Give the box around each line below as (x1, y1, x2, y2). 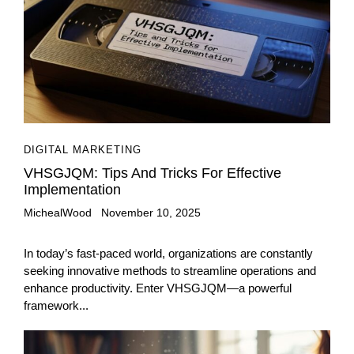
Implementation (24, 182, 121, 198)
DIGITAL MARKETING (24, 144, 141, 156)
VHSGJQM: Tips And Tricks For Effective (24, 165, 281, 182)
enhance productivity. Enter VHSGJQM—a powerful (24, 281, 292, 296)
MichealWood (24, 206, 92, 220)
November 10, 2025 (101, 206, 201, 220)
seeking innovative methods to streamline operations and (24, 264, 316, 278)
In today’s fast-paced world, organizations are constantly (24, 247, 313, 261)
